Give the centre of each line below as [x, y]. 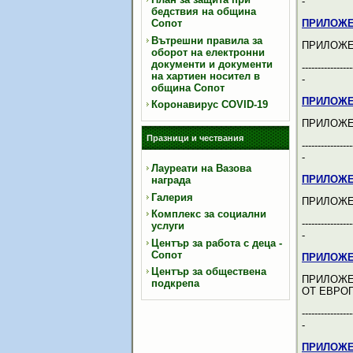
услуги [168, 226]
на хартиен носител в [206, 76]
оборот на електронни [208, 52]
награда [171, 180]
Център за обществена [209, 271]
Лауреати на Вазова [201, 168]
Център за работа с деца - [217, 243]
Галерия [172, 197]
